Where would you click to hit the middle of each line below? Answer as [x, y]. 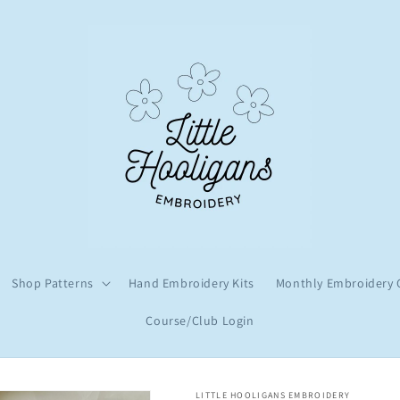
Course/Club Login [200, 320]
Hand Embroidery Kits [191, 283]
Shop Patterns [52, 283]
